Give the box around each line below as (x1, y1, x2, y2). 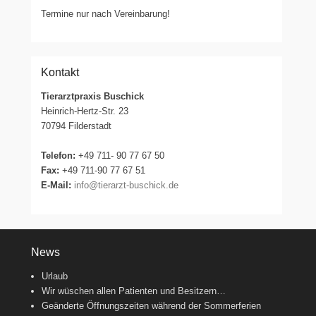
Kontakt (41, 66, 80, 78)
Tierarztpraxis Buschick (41, 90, 145, 102)
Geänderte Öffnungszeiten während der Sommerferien (42, 300, 261, 311)
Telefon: (41, 150, 76, 161)
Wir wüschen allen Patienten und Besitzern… (42, 285, 226, 296)
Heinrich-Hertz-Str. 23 (41, 105, 129, 116)
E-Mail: (41, 179, 72, 190)
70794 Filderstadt (41, 120, 112, 131)
